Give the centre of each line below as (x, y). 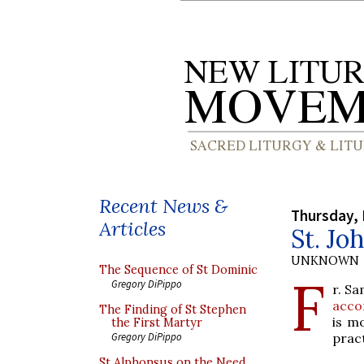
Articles (132, 229)
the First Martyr (157, 323)
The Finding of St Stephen (173, 310)
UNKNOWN (325, 260)
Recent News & (163, 206)
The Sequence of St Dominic (178, 270)
